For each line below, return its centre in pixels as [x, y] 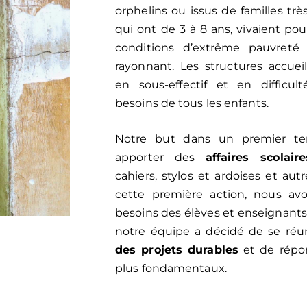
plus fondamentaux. [171, 268]
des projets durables [177, 249]
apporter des [160, 157]
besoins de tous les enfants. [192, 103]
